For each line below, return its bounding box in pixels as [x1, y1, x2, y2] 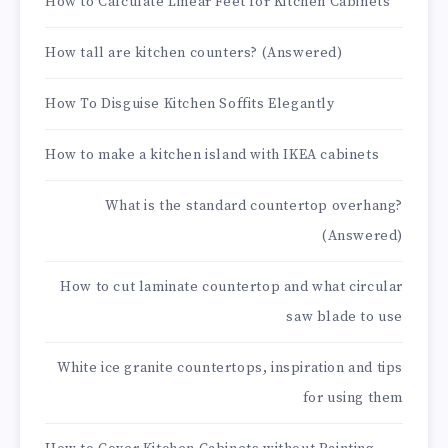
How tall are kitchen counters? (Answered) [45, 44, 343, 63]
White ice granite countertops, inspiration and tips [57, 359, 403, 378]
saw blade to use [286, 308, 403, 327]
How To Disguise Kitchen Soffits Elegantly [45, 95, 335, 114]
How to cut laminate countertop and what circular [60, 278, 403, 297]
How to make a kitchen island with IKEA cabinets [45, 146, 380, 165]
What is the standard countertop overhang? [105, 197, 403, 216]
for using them [302, 389, 403, 408]
